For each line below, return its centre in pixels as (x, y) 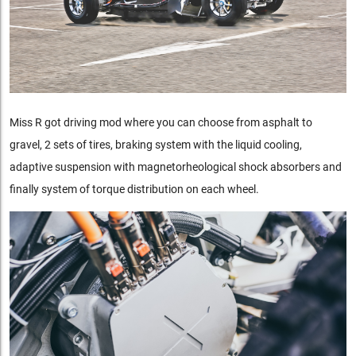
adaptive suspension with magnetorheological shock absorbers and (175, 166)
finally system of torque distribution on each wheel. (134, 189)
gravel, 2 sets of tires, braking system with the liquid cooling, (155, 144)
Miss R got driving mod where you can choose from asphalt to (161, 122)
